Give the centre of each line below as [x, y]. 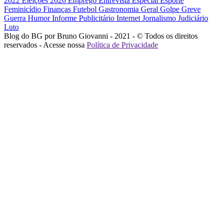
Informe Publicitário [84, 18]
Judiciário [193, 18]
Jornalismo [160, 18]
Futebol [86, 9]
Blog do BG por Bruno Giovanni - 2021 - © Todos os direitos [101, 36]
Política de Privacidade [122, 45]
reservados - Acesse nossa [45, 45]
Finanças [58, 9]
